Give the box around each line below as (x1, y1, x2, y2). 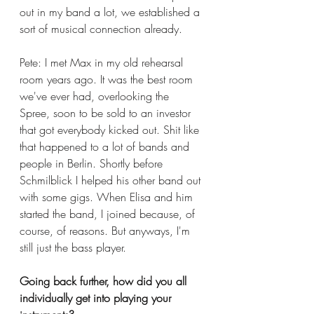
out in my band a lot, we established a (20, 4, 203, 20)
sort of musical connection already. (20, 20, 186, 36)
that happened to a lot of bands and (20, 138, 193, 154)
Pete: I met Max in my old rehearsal (20, 54, 186, 70)
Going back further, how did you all (20, 273, 190, 289)
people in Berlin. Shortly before (20, 155, 166, 171)
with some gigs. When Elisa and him (20, 189, 196, 205)
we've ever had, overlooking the (20, 88, 172, 104)
